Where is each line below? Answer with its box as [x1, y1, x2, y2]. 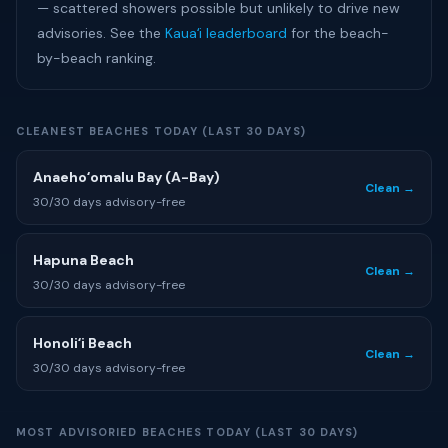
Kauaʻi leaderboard [165, 24, 287, 42]
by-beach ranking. [37, 49, 156, 67]
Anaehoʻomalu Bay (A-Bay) [33, 168, 220, 186]
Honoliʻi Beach [33, 334, 132, 352]
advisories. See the [37, 24, 165, 42]
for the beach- [287, 24, 389, 42]
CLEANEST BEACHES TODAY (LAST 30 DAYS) [16, 124, 306, 138]
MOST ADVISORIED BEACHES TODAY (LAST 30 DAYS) [16, 425, 359, 439]
